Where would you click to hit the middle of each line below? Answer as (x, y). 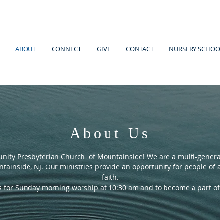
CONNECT (66, 49)
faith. (110, 177)
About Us (110, 133)
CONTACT (140, 49)
